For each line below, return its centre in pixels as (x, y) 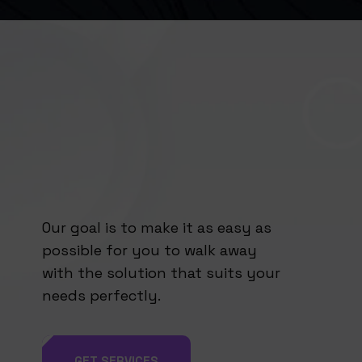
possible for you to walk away (149, 250)
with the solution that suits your (161, 272)
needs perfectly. (101, 295)
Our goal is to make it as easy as (157, 227)
